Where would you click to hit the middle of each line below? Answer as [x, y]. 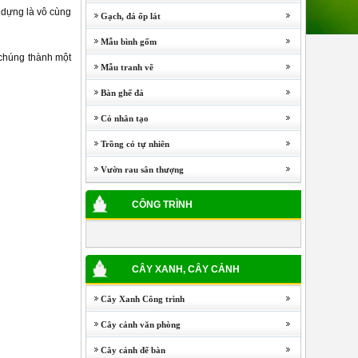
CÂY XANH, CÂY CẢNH [186, 269]
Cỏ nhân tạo [117, 118]
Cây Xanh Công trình [135, 299]
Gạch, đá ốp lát [123, 16]
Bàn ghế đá [115, 93]
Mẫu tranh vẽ [120, 67]
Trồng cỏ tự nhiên [128, 144]
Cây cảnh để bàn [126, 350]
